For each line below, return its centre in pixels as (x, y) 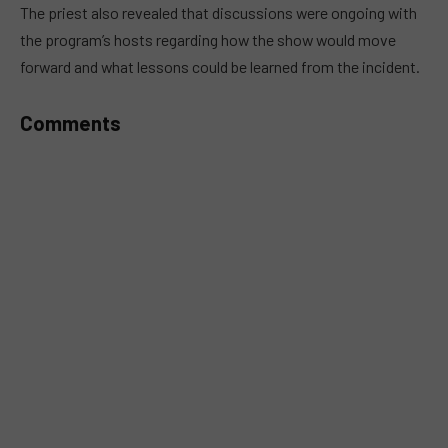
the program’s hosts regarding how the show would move (208, 40)
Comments (70, 122)
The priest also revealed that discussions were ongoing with (218, 13)
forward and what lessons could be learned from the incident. (220, 67)
